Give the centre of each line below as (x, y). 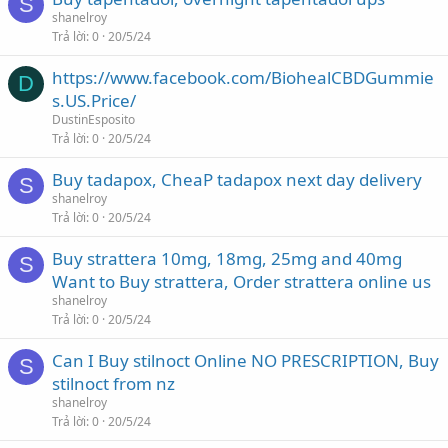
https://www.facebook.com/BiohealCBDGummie (243, 77)
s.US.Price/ (94, 100)
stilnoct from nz (113, 383)
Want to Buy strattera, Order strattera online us (241, 281)
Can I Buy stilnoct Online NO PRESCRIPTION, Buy (245, 360)
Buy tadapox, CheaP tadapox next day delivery (237, 179)
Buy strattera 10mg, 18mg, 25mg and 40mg (227, 258)
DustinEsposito (93, 119)
